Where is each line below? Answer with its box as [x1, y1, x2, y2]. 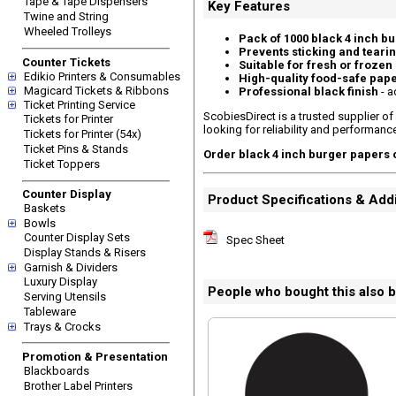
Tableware [24, 305, 76, 318]
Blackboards [24, 363, 89, 377]
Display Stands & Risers [24, 246, 146, 259]
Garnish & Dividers [24, 261, 118, 274]
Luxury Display [24, 275, 97, 288]
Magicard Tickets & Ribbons [24, 83, 169, 97]
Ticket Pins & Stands [24, 141, 128, 156]
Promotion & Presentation [22, 349, 168, 363]
